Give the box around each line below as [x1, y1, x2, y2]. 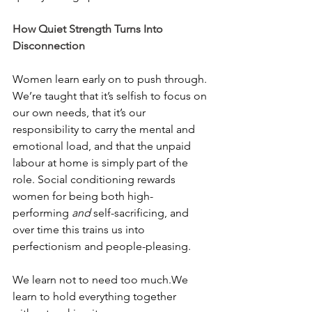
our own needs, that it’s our [13, 106, 148, 119]
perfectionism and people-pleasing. [13, 240, 191, 253]
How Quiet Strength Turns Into [13, 22, 166, 36]
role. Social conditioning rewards [13, 173, 178, 186]
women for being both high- [13, 189, 153, 203]
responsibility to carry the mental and [13, 123, 198, 136]
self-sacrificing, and [91, 206, 192, 219]
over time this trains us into [13, 223, 148, 236]
